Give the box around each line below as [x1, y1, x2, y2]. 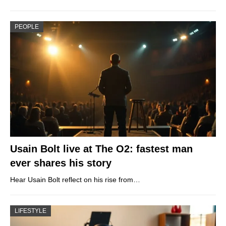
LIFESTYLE [15, 207, 46, 215]
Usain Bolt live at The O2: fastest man [10, 143, 193, 155]
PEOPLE [15, 23, 39, 30]
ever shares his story [10, 157, 111, 169]
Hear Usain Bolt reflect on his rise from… [10, 176, 140, 184]
